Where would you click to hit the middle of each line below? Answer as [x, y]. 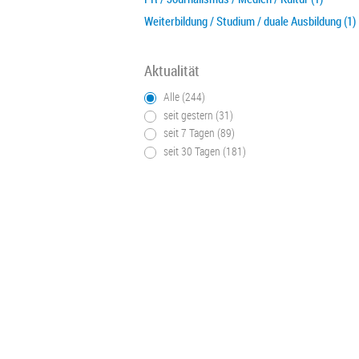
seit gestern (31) [198, 115]
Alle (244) [184, 96]
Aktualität [172, 71]
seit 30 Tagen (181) [205, 151]
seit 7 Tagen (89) [199, 133]
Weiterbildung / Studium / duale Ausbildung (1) [250, 21]
